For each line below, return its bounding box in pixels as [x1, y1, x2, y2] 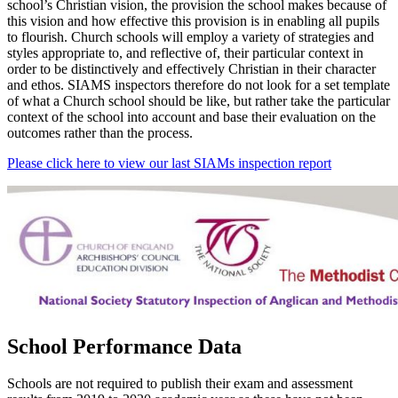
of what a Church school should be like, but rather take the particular [7, 92, 390, 108]
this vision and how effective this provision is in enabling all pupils [7, 12, 379, 28]
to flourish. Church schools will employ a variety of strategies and [7, 28, 374, 44]
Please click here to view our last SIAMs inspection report [7, 155, 331, 171]
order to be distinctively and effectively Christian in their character [7, 60, 376, 76]
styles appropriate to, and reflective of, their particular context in [7, 44, 363, 60]
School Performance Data [7, 334, 242, 358]
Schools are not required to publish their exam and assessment [7, 376, 353, 392]
